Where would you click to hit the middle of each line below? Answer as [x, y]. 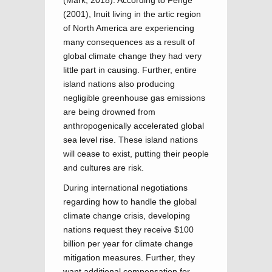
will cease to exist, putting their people [136, 154]
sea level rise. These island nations [131, 140]
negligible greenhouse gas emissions [134, 98]
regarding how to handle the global [130, 202]
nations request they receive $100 [128, 229]
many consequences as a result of [129, 42]
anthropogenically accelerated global [134, 126]
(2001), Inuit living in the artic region [132, 14]
